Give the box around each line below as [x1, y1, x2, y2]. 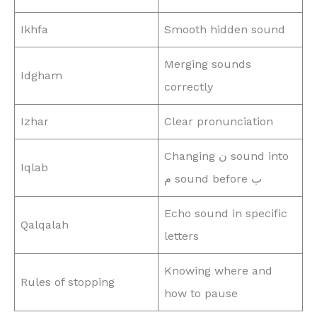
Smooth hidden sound [164, 22, 285, 36]
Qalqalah [21, 217, 69, 231]
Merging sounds [164, 57, 251, 71]
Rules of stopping [21, 275, 115, 289]
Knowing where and [164, 263, 272, 277]
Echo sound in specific [164, 206, 287, 220]
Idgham [21, 68, 62, 82]
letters [164, 229, 199, 243]
